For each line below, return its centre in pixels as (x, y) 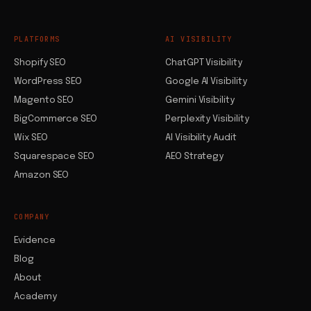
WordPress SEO (48, 82)
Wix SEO (31, 138)
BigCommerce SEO (56, 119)
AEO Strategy (195, 157)
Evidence (35, 241)
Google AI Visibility (206, 82)
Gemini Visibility (200, 100)
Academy (35, 297)
